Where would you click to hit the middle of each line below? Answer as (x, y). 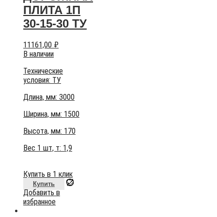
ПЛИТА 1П (52, 10)
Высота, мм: (44, 131)
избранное (39, 201)
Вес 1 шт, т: (43, 148)
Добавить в (42, 192)
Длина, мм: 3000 (49, 97)
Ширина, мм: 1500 (51, 114)
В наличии (39, 54)
